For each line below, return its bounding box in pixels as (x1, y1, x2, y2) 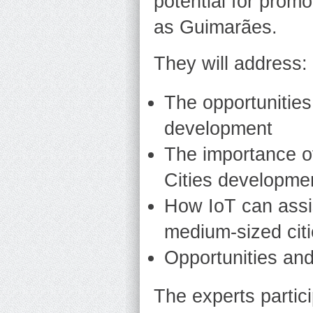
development (164, 117, 272, 139)
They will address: (154, 53, 307, 75)
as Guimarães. (154, 16, 277, 38)
